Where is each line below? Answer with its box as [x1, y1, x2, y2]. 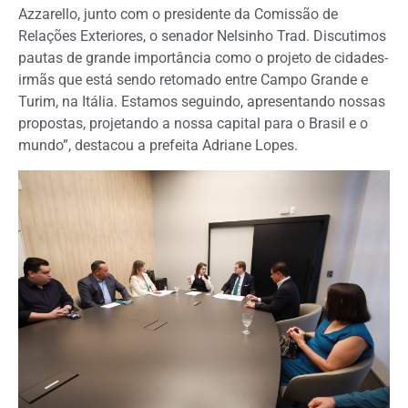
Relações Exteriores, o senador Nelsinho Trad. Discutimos [18, 27, 386, 46]
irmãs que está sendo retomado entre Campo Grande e [18, 71, 368, 89]
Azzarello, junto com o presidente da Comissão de [18, 5, 338, 24]
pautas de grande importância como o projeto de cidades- [18, 49, 388, 67]
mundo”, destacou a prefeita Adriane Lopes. [18, 137, 298, 155]
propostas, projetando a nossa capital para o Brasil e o [18, 115, 368, 133]
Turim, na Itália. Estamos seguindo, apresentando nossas [18, 93, 385, 111]
